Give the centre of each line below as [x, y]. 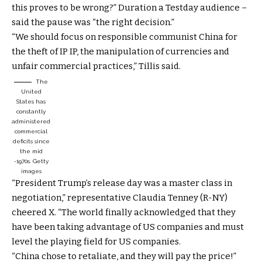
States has [31, 101]
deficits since [31, 141]
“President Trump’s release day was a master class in [122, 183]
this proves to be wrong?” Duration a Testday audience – [129, 7]
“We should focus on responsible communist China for [125, 37]
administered [31, 121]
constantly [31, 111]
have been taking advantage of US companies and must [128, 227]
